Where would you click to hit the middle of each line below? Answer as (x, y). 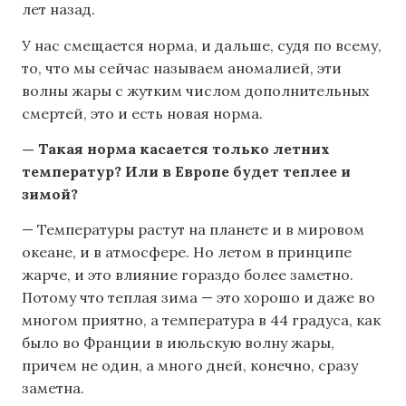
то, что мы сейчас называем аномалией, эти (182, 68)
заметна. (53, 388)
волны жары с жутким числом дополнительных (195, 90)
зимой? (50, 193)
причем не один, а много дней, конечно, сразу (190, 366)
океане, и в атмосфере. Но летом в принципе (187, 252)
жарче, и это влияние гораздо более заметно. (188, 275)
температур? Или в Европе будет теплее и (186, 171)
